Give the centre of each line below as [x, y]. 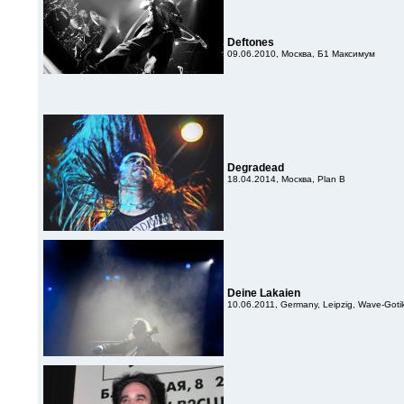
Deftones [251, 42]
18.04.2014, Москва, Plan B [286, 179]
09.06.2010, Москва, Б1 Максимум [301, 54]
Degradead [256, 168]
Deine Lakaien [264, 293]
